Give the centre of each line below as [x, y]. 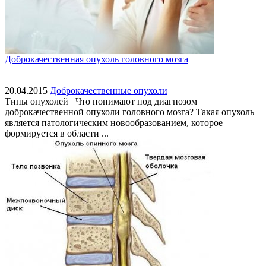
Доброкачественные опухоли [109, 91]
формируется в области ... [57, 134]
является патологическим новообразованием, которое [114, 123]
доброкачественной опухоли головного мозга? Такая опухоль [129, 112]
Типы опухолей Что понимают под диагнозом [101, 102]
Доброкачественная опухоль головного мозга [96, 59]
